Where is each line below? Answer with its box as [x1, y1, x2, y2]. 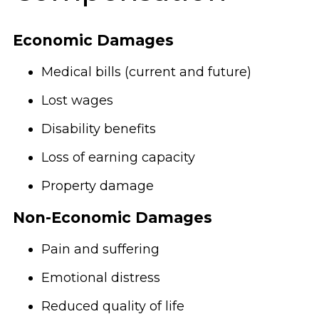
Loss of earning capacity [41, 149, 195, 165]
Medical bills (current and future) [41, 63, 251, 80]
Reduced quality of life [41, 298, 184, 314]
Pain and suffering [41, 241, 159, 257]
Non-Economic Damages [13, 208, 212, 226]
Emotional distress [41, 269, 160, 286]
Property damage [41, 177, 154, 194]
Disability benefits [41, 120, 156, 137]
